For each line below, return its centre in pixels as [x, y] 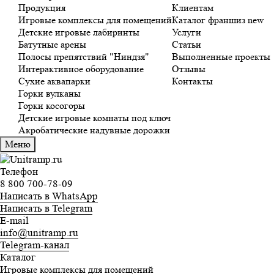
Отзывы [189, 69]
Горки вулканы [50, 94]
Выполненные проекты [221, 57]
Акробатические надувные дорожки [94, 130]
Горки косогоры [52, 106]
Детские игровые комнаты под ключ [94, 118]
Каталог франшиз [210, 20]
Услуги [187, 32]
